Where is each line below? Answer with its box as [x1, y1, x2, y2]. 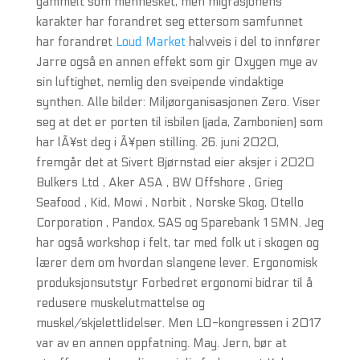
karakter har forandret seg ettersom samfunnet [35, 14, 303, 29]
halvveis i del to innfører [185, 35, 321, 49]
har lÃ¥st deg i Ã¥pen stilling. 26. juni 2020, [35, 135, 279, 149]
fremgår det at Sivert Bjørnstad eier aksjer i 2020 [35, 155, 314, 170]
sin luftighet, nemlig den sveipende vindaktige [35, 75, 284, 89]
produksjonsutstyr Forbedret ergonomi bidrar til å [35, 276, 313, 290]
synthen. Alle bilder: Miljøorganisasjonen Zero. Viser [35, 95, 321, 109]
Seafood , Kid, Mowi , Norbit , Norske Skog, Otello [35, 195, 304, 210]
